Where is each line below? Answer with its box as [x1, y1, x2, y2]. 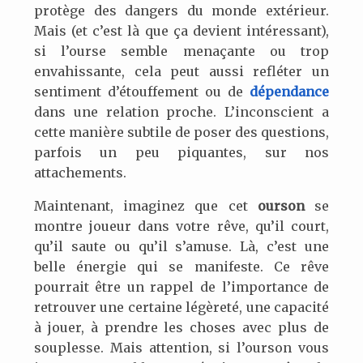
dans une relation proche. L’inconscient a [33, 104, 330, 121]
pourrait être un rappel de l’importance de [33, 279, 330, 296]
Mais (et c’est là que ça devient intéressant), [33, 23, 330, 40]
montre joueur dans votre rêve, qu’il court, [33, 218, 330, 235]
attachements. [33, 164, 126, 181]
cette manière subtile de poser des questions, [33, 124, 330, 141]
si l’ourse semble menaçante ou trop [33, 43, 330, 60]
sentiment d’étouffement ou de [33, 83, 250, 100]
